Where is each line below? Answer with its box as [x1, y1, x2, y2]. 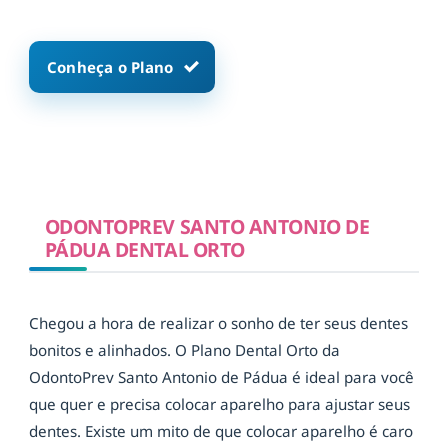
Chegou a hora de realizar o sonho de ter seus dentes [29, 313, 408, 334]
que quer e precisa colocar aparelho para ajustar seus [29, 394, 410, 415]
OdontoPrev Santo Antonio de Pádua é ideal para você [29, 367, 414, 388]
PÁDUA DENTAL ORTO [44, 236, 245, 264]
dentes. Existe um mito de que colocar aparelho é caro [29, 421, 413, 442]
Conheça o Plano [47, 56, 174, 77]
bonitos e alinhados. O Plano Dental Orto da [29, 340, 340, 361]
